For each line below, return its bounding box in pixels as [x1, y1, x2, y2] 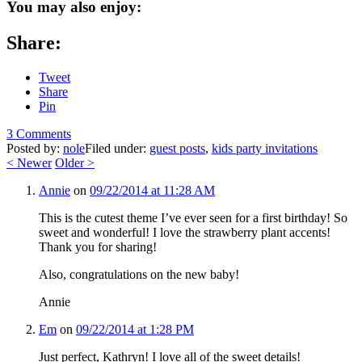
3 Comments [6, 127, 71, 141]
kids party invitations [212, 141, 318, 156]
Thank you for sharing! [39, 240, 157, 255]
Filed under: [85, 141, 149, 156]
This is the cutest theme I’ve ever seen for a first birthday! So [39, 211, 347, 225]
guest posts [149, 141, 205, 156]
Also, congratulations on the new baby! [39, 267, 239, 282]
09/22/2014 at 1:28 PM [76, 322, 194, 337]
